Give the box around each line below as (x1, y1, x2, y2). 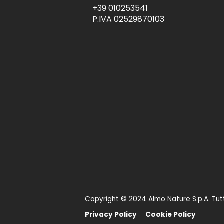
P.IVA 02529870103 (92, 13, 165, 25)
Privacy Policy (84, 210, 137, 220)
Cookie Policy (145, 210, 196, 220)
